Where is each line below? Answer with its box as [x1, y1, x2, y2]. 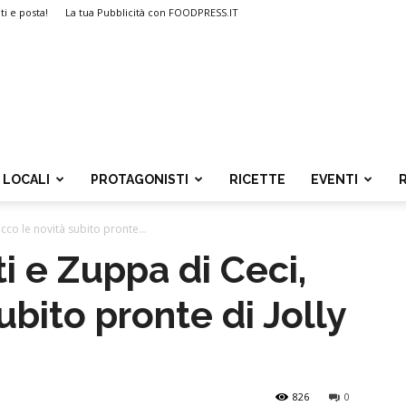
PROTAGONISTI [91, 172, 188, 187]
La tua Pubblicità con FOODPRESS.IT [65, 5, 238, 19]
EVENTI [311, 172, 358, 187]
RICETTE [229, 172, 285, 187]
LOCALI [3, 172, 50, 187]
